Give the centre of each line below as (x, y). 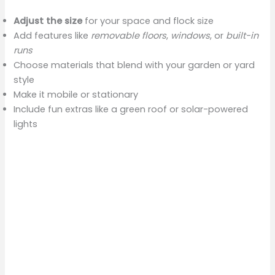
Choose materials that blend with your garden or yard (134, 65)
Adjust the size (48, 21)
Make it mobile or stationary (76, 95)
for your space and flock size (148, 21)
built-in (242, 36)
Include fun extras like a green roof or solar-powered (131, 110)
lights (26, 124)
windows (191, 36)
